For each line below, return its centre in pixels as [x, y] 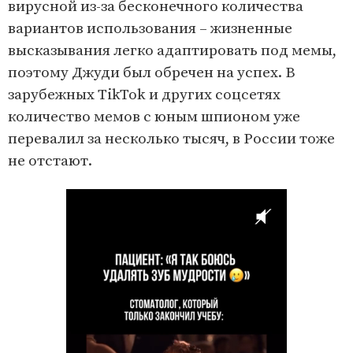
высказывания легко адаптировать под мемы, [172, 51]
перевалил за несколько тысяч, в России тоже [171, 139]
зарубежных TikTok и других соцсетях [144, 95]
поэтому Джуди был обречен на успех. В [152, 73]
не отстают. [50, 162]
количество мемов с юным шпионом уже [154, 117]
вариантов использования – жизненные [150, 29]
